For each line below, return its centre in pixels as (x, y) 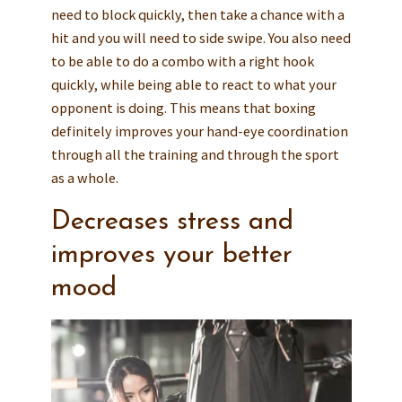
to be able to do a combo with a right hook (182, 61)
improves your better (171, 256)
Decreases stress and (172, 223)
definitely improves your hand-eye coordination (199, 131)
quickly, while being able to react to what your (193, 85)
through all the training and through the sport (195, 155)
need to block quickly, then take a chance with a (197, 15)
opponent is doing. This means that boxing (183, 108)
